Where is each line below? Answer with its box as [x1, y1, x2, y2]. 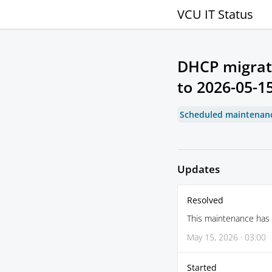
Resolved [187, 194, 223, 206]
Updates [177, 162, 220, 176]
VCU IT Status [177, 6, 253, 22]
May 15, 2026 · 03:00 [187, 231, 266, 243]
